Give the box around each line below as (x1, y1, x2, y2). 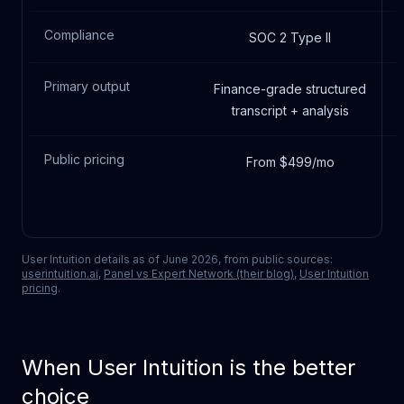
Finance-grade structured (214, 81, 366, 96)
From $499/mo (245, 154, 335, 170)
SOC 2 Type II (249, 30, 331, 45)
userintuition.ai (22, 267, 98, 280)
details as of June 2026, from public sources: (91, 252, 333, 266)
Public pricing (44, 151, 124, 167)
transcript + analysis (231, 103, 349, 118)
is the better (224, 354, 355, 381)
